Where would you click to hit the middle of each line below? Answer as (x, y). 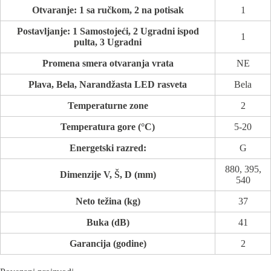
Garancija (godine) (108, 243)
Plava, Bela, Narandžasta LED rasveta (108, 84)
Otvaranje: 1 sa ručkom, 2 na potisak (108, 10)
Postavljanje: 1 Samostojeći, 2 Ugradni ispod (108, 31)
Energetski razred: (108, 148)
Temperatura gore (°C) (108, 126)
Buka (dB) (108, 222)
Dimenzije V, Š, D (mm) (108, 174)
